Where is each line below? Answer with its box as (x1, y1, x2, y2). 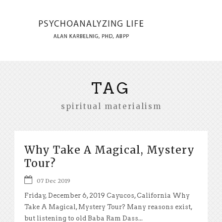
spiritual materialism (60, 101, 162, 111)
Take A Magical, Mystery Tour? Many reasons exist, (24, 203, 192, 211)
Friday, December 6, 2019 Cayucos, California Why (24, 191, 190, 199)
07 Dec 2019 (37, 177, 70, 184)
